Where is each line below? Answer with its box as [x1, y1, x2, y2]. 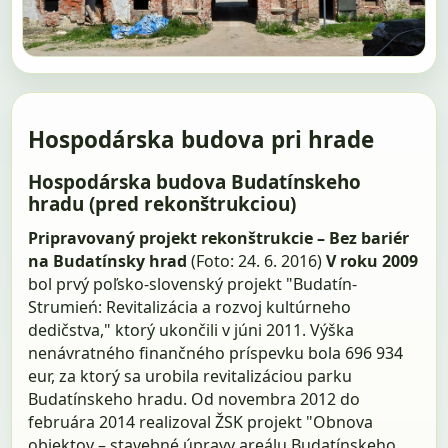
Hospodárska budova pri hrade [28, 124, 375, 156]
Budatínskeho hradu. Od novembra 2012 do [28, 387, 361, 410]
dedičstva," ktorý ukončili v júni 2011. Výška [28, 318, 355, 341]
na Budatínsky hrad [28, 249, 188, 272]
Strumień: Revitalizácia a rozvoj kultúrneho [28, 295, 352, 318]
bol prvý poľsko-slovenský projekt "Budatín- [28, 272, 358, 295]
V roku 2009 [326, 249, 419, 272]
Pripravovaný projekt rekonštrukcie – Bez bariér [28, 226, 410, 249]
